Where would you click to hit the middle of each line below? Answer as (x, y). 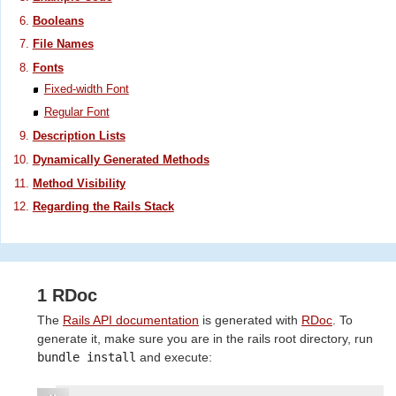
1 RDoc (67, 295)
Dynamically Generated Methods (121, 159)
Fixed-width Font (86, 88)
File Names (63, 44)
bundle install (87, 358)
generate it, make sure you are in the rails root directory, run (205, 339)
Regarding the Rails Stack (103, 207)
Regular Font (76, 112)
